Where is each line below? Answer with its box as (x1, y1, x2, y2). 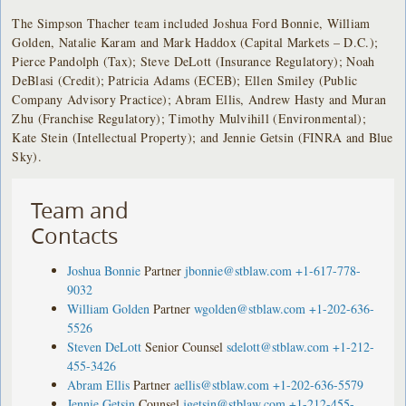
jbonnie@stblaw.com (185, 261, 293, 279)
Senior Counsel (145, 337, 224, 355)
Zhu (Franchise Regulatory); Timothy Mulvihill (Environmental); (12, 109, 366, 127)
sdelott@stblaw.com (227, 337, 330, 355)
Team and (31, 195, 130, 225)
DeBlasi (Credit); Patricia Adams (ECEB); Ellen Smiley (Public (12, 71, 358, 89)
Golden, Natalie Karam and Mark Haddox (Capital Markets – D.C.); (12, 33, 379, 51)
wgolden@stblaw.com (194, 299, 306, 317)
